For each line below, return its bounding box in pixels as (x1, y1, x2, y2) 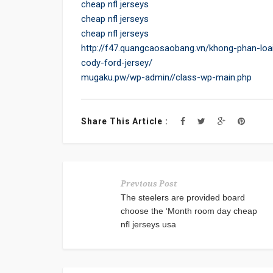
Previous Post (121, 179, 177, 189)
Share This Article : (81, 116, 168, 127)
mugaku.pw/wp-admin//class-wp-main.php (81, 72, 252, 83)
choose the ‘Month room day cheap (121, 206, 257, 216)
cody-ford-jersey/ (81, 57, 152, 69)
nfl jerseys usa (121, 219, 176, 230)
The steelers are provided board (121, 193, 245, 203)
